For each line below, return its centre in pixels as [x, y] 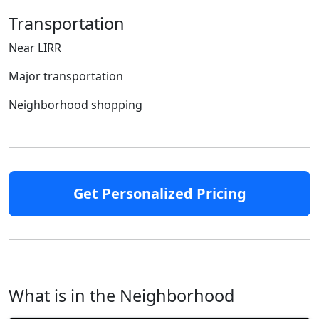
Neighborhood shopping [75, 105]
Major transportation [66, 77]
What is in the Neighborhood [121, 296]
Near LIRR [35, 48]
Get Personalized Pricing [159, 194]
